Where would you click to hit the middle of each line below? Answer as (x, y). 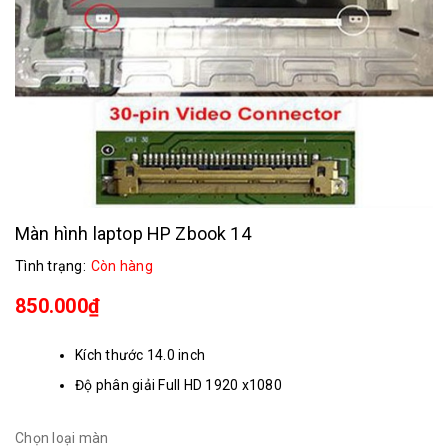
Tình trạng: (50, 266)
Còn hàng (121, 266)
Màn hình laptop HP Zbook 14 (133, 233)
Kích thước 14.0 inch (140, 355)
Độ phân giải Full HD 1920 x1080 (178, 384)
